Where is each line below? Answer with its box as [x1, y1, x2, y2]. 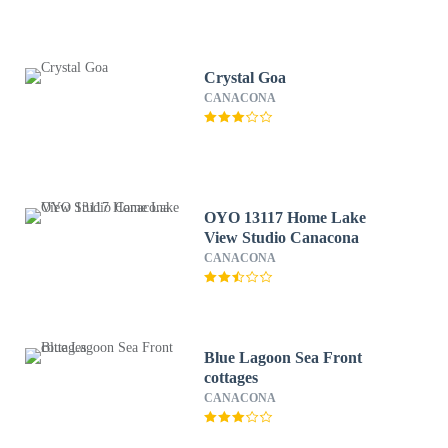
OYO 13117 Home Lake [204, 209, 367, 226]
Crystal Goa [204, 69, 287, 86]
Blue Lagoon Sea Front [204, 349, 363, 366]
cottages [204, 369, 259, 386]
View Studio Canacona [204, 229, 360, 246]
